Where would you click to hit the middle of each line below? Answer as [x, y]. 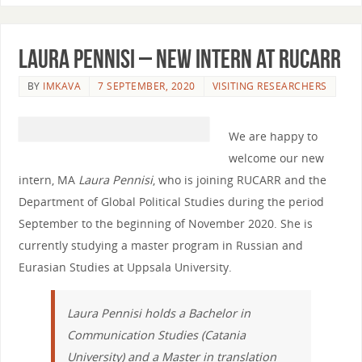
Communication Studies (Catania [156, 335]
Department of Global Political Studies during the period [171, 202]
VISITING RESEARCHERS [269, 86]
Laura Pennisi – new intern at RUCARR [179, 58]
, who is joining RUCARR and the [239, 180]
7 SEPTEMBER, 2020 [147, 86]
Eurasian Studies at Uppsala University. [125, 267]
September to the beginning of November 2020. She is [165, 224]
